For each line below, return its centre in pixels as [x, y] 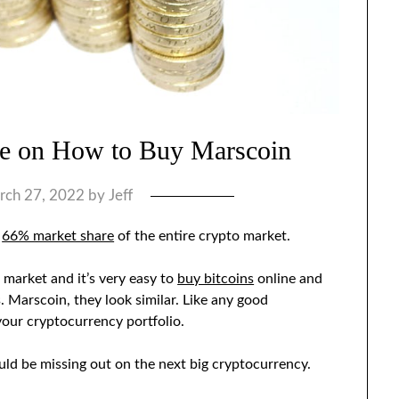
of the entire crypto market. [203, 236]
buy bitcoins [216, 278]
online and [289, 278]
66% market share [58, 236]
